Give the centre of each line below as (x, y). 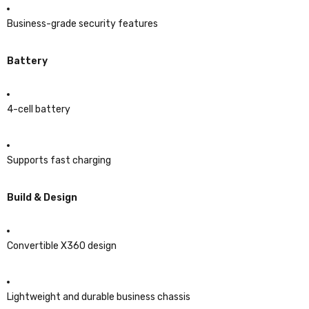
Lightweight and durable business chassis (99, 297)
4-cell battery (39, 109)
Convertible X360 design (62, 246)
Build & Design (42, 197)
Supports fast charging (59, 160)
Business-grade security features (82, 23)
